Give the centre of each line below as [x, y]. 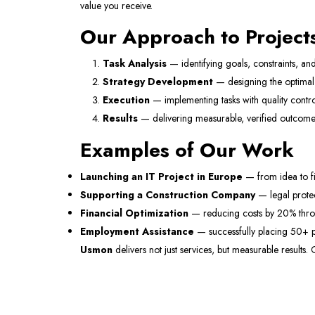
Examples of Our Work [187, 150]
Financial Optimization [134, 213]
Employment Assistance [137, 231]
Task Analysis [135, 63]
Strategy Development [158, 82]
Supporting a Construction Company [168, 195]
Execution [126, 100]
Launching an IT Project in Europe [161, 176]
